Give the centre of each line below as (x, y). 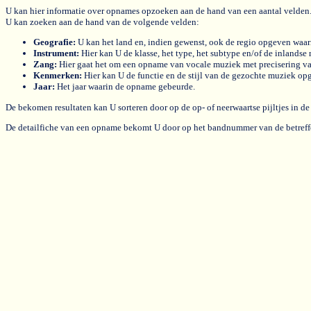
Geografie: (54, 42)
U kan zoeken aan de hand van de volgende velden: (102, 22)
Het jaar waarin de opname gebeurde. (125, 87)
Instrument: (56, 53)
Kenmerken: (58, 76)
